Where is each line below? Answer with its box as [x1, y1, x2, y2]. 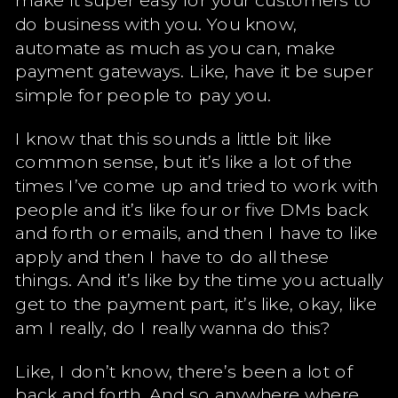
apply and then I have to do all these [14, 244, 330, 267]
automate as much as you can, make [14, 35, 337, 59]
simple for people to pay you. [14, 83, 272, 106]
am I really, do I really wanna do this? [14, 314, 331, 338]
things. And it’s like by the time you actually [14, 267, 384, 291]
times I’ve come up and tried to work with [14, 173, 378, 196]
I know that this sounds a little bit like [14, 126, 332, 149]
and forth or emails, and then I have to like [14, 220, 378, 243]
